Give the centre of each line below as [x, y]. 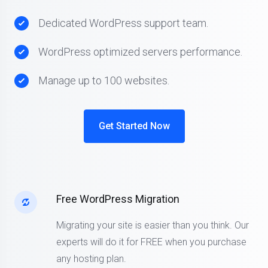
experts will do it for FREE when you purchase [151, 242]
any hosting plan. [91, 259]
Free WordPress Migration [118, 199]
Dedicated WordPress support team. [123, 23]
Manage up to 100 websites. [104, 81]
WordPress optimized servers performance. [140, 52]
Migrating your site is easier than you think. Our [153, 226]
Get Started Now [134, 126]
